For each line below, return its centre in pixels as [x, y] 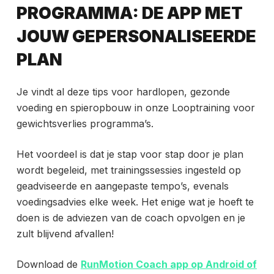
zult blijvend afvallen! [65, 234]
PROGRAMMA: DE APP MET [129, 13]
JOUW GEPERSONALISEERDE [136, 36]
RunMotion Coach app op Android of [168, 265]
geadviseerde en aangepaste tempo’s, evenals [122, 186]
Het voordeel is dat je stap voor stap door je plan [130, 154]
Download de [48, 265]
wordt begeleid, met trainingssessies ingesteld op [128, 170]
